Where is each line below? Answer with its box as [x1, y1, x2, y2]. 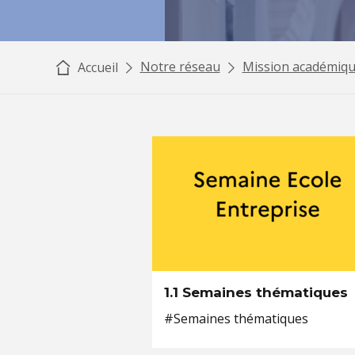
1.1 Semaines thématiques [164, 284, 348, 300]
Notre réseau [139, 58, 220, 75]
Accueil [74, 59, 118, 76]
